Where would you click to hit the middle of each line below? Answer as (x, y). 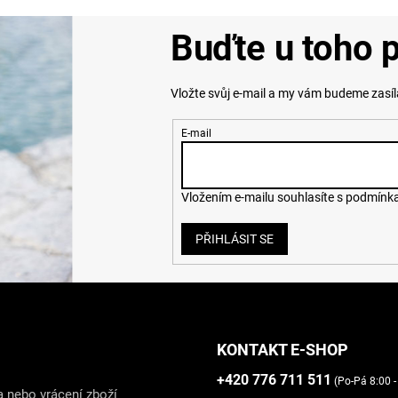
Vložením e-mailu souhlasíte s (263, 197)
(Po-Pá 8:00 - (364, 381)
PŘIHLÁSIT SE (234, 239)
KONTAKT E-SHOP (283, 350)
